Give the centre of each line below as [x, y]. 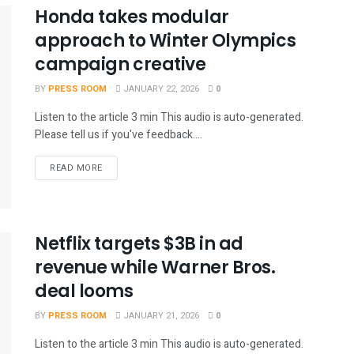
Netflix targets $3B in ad [139, 244]
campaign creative [121, 64]
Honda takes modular [132, 17]
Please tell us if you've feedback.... [119, 134]
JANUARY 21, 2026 [160, 316]
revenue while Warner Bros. [155, 268]
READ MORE [76, 168]
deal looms [84, 292]
